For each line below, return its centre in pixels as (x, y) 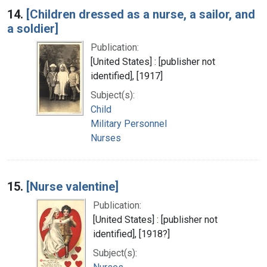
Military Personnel (129, 123)
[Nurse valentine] (72, 186)
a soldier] (33, 28)
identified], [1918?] (131, 234)
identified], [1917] (127, 76)
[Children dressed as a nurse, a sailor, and (141, 14)
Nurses (106, 138)
